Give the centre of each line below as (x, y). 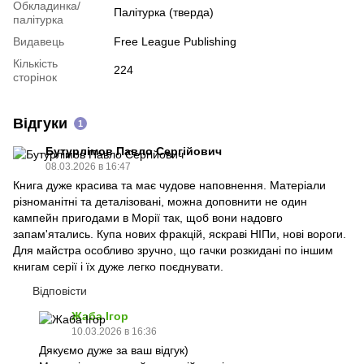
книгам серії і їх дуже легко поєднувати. (118, 266)
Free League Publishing (175, 41)
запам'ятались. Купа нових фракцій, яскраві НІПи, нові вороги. (180, 234)
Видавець (39, 41)
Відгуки (40, 123)
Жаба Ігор (100, 316)
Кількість (35, 63)
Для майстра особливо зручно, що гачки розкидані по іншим (173, 250)
